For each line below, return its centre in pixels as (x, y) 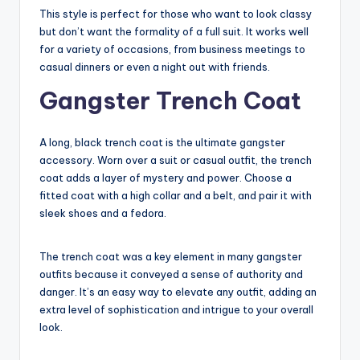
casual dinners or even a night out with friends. (155, 67)
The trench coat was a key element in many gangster (171, 257)
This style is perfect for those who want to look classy (176, 14)
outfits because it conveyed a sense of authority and (171, 274)
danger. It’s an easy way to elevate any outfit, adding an (178, 292)
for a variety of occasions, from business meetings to (172, 49)
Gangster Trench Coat (170, 101)
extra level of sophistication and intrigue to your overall (176, 310)
